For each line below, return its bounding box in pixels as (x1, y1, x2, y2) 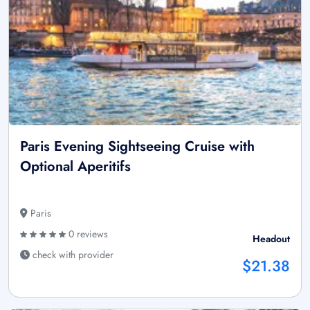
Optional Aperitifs (20, 156, 131, 176)
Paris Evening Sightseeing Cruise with (20, 136, 255, 156)
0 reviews (66, 227, 108, 241)
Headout (253, 232, 290, 246)
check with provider (30, 248, 113, 262)
